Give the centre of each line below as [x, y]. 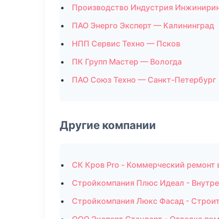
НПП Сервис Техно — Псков [126, 44]
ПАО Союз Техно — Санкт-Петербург [144, 80]
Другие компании [108, 125]
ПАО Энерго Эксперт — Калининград [143, 25]
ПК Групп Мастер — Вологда [127, 62]
